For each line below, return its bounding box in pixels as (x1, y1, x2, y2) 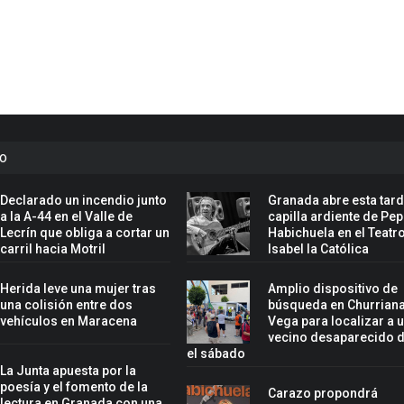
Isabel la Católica (268, 242, 370, 257)
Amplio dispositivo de (268, 281, 399, 297)
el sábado (187, 346, 246, 362)
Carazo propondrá (268, 386, 379, 401)
